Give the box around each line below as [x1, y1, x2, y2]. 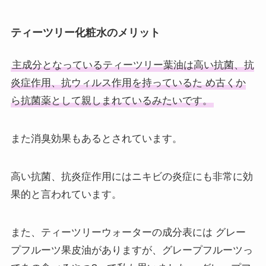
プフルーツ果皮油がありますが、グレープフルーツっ [10, 245, 253, 256]
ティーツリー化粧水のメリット [10, 27, 160, 39]
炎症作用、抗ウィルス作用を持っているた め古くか [10, 77, 246, 89]
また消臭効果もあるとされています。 [10, 133, 182, 145]
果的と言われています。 [10, 189, 122, 201]
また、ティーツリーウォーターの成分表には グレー [10, 227, 246, 239]
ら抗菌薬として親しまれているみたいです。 [10, 95, 213, 107]
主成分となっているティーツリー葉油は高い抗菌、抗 [11, 59, 254, 71]
